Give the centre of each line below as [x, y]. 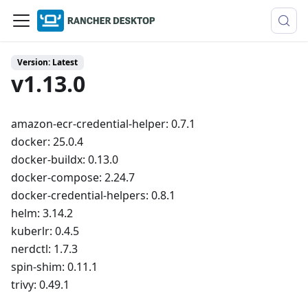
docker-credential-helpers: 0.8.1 [93, 195]
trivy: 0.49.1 [40, 285]
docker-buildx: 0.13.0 [65, 159]
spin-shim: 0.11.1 [54, 267]
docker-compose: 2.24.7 [73, 177]
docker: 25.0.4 [47, 142]
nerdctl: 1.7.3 [44, 249]
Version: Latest [47, 62]
